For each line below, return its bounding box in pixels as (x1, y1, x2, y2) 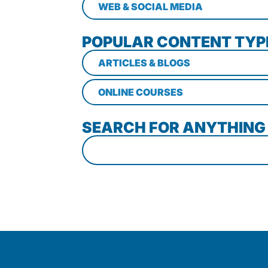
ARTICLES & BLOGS (98, 57, 190, 69)
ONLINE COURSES (98, 86, 183, 98)
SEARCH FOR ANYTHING (82, 118, 266, 136)
